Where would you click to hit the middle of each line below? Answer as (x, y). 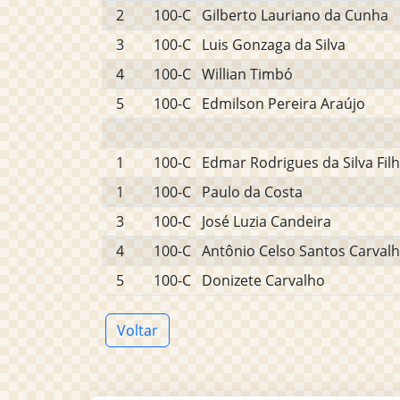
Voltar (137, 330)
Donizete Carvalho (263, 280)
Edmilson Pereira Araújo (283, 104)
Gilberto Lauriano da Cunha (295, 15)
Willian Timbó (247, 74)
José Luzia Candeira (267, 221)
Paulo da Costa (252, 192)
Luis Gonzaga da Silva (274, 45)
